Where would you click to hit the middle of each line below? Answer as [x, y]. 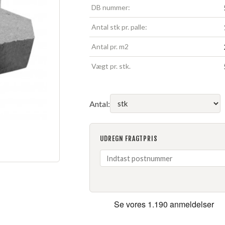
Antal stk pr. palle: [119, 27]
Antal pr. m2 [110, 46]
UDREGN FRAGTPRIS [129, 138]
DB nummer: [110, 7]
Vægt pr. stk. [111, 66]
